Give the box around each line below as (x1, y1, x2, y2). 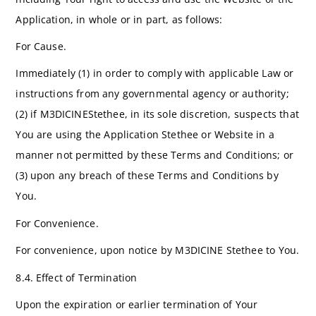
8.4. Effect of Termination (16, 270, 138, 284)
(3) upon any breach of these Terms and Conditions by (16, 169, 279, 183)
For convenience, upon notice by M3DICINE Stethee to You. (16, 243, 300, 257)
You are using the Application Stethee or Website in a (16, 128, 274, 142)
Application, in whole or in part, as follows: (16, 12, 223, 26)
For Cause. (16, 39, 66, 53)
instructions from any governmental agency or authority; (16, 87, 289, 101)
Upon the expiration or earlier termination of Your (16, 297, 258, 311)
